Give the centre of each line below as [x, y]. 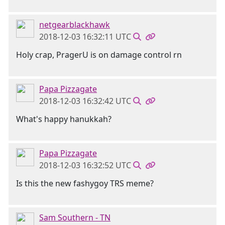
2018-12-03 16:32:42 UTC [85, 101]
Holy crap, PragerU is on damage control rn [99, 55]
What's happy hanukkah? [64, 119]
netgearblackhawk [75, 25]
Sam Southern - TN [75, 217]
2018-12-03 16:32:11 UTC [85, 37]
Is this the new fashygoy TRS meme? [85, 183]
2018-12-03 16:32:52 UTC [85, 165]
